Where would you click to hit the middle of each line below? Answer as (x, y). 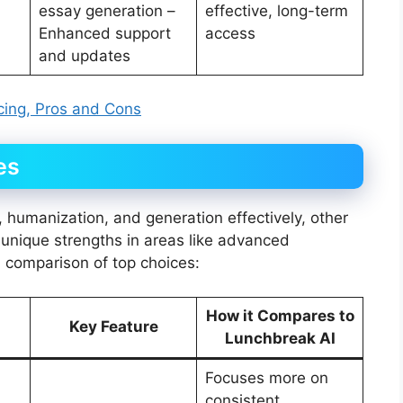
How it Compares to (280, 316)
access (230, 33)
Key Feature (113, 327)
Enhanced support (104, 33)
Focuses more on (266, 378)
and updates (84, 55)
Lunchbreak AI (280, 339)
